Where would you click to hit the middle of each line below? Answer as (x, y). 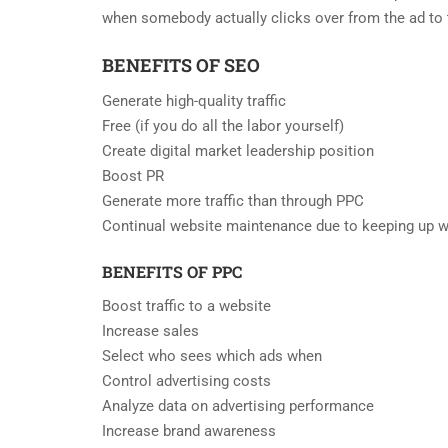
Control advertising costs (186, 381)
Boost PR (133, 176)
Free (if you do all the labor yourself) (223, 126)
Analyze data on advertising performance (238, 406)
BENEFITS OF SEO (181, 65)
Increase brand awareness (189, 431)
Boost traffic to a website (186, 306)
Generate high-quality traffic (194, 101)
